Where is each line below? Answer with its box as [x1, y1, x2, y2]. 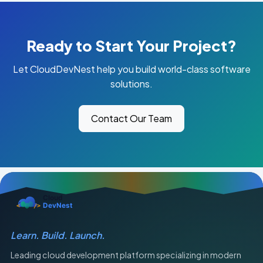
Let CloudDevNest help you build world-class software [12, 62, 251, 75]
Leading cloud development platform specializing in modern [11, 249, 242, 261]
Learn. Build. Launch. [11, 228, 106, 241]
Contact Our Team [91, 112, 172, 124]
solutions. [110, 77, 153, 90]
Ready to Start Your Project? [26, 36, 237, 55]
